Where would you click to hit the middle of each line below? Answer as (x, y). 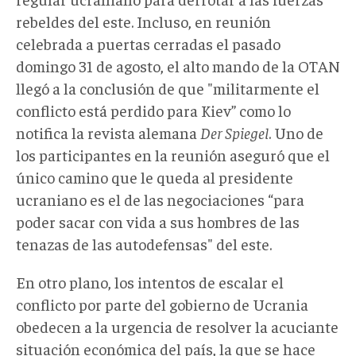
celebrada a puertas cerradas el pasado (148, 43)
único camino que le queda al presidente (155, 176)
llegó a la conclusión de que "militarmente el (168, 87)
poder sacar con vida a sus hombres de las (158, 221)
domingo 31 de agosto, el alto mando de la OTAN (178, 65)
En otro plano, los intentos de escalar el (150, 281)
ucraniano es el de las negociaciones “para (160, 199)
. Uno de (296, 132)
